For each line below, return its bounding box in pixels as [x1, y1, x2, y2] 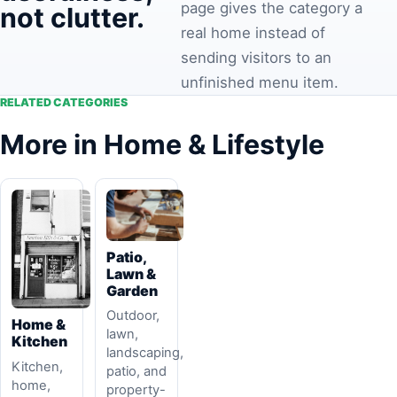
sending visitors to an [181, 48, 332, 66]
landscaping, [106, 345, 184, 362]
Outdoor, [106, 307, 160, 324]
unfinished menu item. [181, 73, 339, 91]
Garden [106, 281, 159, 300]
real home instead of [181, 23, 326, 42]
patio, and [106, 363, 167, 380]
